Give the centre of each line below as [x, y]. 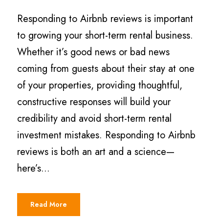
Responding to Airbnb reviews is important [105, 19]
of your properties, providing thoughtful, [100, 85]
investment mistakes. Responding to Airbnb [106, 135]
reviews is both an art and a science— [96, 152]
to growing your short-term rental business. [105, 35]
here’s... [33, 168]
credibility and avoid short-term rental [94, 118]
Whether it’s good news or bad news [93, 52]
